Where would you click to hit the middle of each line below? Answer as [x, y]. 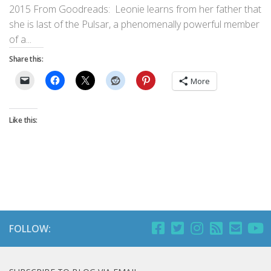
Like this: [23, 120]
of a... [20, 40]
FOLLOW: [30, 229]
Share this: [26, 59]
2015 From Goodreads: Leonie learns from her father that [135, 9]
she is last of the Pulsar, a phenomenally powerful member [134, 24]
